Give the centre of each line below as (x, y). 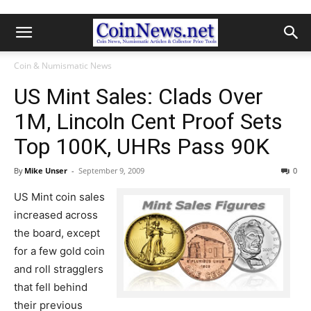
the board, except (57, 233)
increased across (56, 215)
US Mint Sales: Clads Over (138, 96)
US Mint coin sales (59, 197)
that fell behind (51, 287)
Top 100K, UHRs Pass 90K (142, 146)
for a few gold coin (59, 251)
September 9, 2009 (111, 170)
